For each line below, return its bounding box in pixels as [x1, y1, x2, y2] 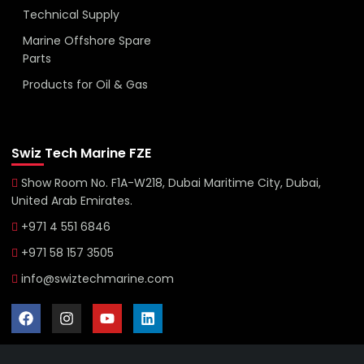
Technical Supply [23, 6, 119, 24]
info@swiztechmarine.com [21, 271, 174, 288]
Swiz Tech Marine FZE [11, 144, 151, 163]
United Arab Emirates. [11, 193, 132, 210]
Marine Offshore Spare [23, 32, 151, 50]
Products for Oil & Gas [23, 76, 148, 93]
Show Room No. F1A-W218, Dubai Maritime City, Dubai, [21, 175, 321, 192]
